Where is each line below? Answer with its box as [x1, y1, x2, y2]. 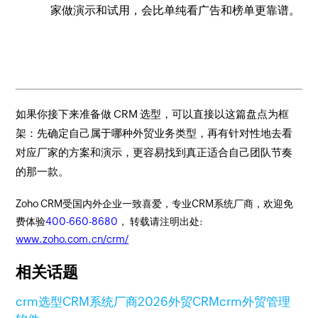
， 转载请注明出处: [118, 216, 204, 227]
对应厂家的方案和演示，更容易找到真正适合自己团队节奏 [16, 146, 293, 158]
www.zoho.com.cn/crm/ [16, 234, 129, 245]
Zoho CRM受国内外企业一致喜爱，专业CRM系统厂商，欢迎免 [16, 198, 294, 209]
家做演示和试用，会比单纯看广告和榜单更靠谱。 [50, 3, 301, 17]
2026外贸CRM [138, 295, 220, 309]
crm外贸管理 [219, 295, 291, 309]
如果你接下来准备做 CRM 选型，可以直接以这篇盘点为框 [16, 108, 290, 120]
